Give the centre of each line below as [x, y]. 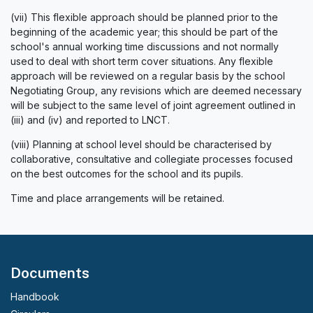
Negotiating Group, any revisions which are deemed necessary [156, 90]
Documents [50, 273]
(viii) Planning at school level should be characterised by [141, 144]
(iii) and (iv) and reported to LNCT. [90, 120]
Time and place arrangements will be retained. [117, 198]
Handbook [35, 296]
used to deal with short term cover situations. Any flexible [142, 61]
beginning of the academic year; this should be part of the [144, 32]
